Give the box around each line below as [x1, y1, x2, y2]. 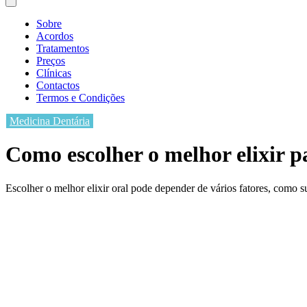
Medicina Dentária [10, 114, 90, 127]
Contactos [36, 79, 79, 91]
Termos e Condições [36, 91, 125, 103]
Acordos [36, 29, 73, 42]
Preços [36, 54, 65, 66]
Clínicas [36, 66, 71, 79]
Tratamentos [36, 42, 89, 54]
